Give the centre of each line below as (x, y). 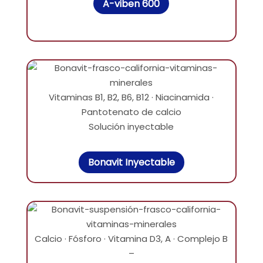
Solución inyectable (131, 127)
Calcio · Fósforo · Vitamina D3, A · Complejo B (131, 238)
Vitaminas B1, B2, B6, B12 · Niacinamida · (131, 97)
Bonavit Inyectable (131, 163)
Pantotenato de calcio (131, 112)
